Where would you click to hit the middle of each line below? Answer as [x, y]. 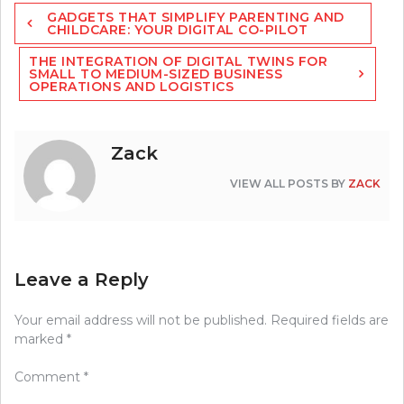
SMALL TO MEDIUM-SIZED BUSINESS [156, 74]
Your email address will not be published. [141, 321]
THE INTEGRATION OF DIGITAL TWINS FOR [178, 62]
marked [41, 340]
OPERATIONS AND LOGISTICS [131, 87]
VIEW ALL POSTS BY [289, 184]
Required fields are [330, 321]
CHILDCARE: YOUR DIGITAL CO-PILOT [177, 30]
